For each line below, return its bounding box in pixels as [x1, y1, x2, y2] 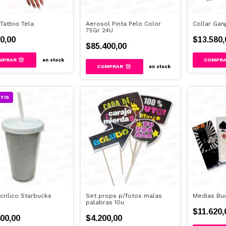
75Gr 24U [86, 26, 114, 34]
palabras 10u [86, 199, 125, 206]
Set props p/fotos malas [86, 192, 162, 199]
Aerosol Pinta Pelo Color [86, 20, 161, 27]
